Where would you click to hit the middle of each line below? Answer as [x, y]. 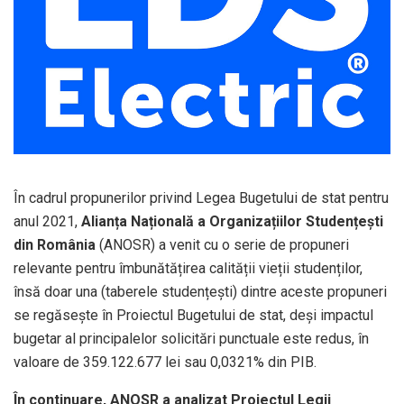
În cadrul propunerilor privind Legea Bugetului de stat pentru [201, 198]
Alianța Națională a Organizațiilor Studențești [232, 222]
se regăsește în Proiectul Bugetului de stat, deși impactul [193, 316]
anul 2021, [47, 222]
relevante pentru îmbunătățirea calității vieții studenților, [188, 269]
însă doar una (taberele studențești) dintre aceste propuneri [200, 292]
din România [56, 245]
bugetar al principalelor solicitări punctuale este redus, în [191, 339]
